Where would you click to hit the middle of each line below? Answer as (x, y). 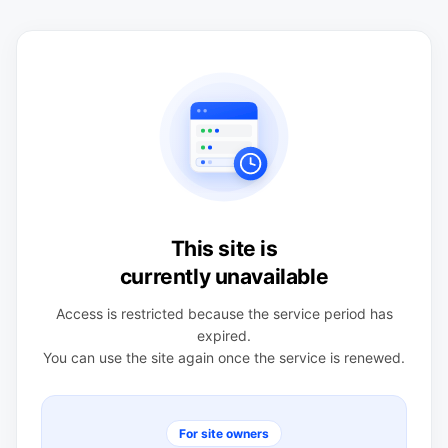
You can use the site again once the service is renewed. (224, 357)
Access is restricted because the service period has (224, 313)
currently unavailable (224, 276)
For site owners (224, 433)
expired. (224, 335)
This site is (224, 248)
